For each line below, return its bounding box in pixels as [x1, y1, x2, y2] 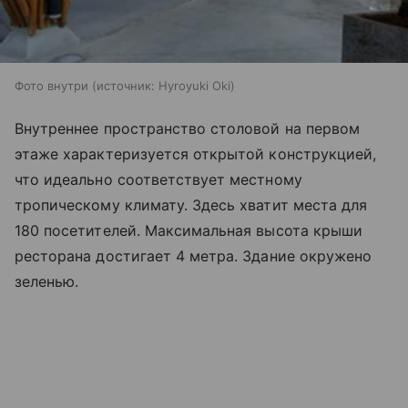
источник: [97, 78, 155, 94]
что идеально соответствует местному [15, 170, 302, 189]
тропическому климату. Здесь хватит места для [15, 196, 368, 215]
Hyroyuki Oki [158, 78, 230, 94]
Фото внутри [15, 78, 88, 94]
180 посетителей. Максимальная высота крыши [15, 221, 363, 240]
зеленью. [15, 272, 84, 291]
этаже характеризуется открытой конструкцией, [15, 145, 377, 164]
